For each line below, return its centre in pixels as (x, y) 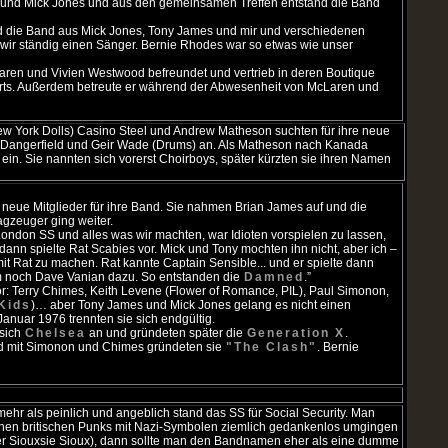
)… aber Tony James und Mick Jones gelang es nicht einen (191, 305)
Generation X (296, 333)
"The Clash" (271, 347)
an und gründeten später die (166, 333)
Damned (274, 277)
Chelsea (55, 333)
